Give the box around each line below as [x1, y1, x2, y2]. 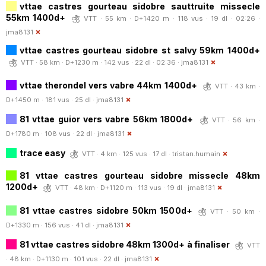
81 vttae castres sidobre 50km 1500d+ [20, 205, 196, 216]
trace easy [20, 147, 67, 158]
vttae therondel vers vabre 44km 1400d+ [20, 80, 197, 90]
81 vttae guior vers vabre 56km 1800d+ [20, 113, 194, 124]
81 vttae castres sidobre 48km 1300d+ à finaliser [20, 239, 230, 249]
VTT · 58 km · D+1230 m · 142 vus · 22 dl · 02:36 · [21, 58, 181, 66]
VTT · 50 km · [210, 207, 261, 216]
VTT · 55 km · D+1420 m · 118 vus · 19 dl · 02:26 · [84, 14, 261, 23]
